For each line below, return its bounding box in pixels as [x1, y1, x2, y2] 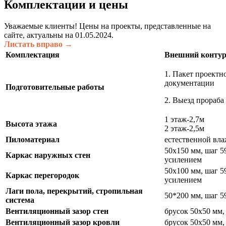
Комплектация [6, 50, 60, 60]
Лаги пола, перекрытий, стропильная [6, 187, 143, 196]
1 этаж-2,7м [164, 115, 204, 124]
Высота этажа [6, 120, 57, 129]
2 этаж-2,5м [164, 124, 204, 133]
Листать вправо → [4, 40, 73, 49]
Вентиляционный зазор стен [6, 207, 108, 216]
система [6, 196, 34, 205]
